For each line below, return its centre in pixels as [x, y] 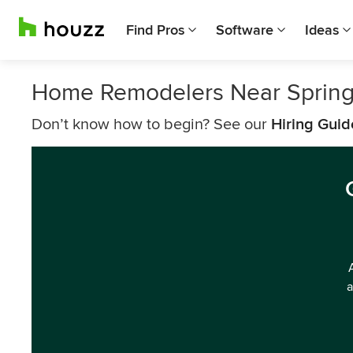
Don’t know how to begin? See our [151, 124]
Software [245, 30]
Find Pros [155, 30]
